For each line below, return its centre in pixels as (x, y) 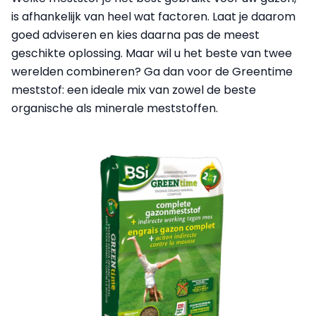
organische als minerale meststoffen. (115, 109)
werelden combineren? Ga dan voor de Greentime (152, 72)
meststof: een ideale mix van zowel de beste (134, 90)
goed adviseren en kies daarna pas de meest (135, 35)
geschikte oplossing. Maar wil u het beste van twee (152, 54)
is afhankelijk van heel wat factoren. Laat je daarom (153, 17)
